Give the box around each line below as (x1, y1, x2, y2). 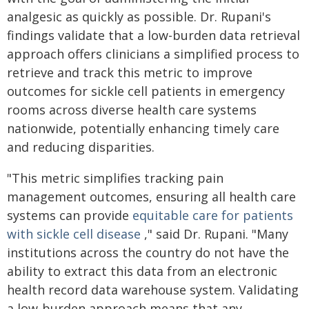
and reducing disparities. (7, 139, 154, 155)
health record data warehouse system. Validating (7, 281, 299, 298)
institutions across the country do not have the (7, 244, 289, 261)
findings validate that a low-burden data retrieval (7, 27, 300, 43)
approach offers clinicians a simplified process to (7, 46, 299, 62)
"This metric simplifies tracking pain (7, 170, 223, 186)
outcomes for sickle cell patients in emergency (7, 83, 285, 99)
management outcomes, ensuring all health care (7, 188, 296, 205)
